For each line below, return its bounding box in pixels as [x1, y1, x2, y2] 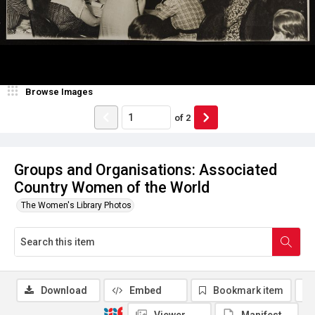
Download [41, 285, 87, 296]
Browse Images [25, 86, 93, 97]
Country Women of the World [14, 179, 210, 196]
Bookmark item [213, 285, 283, 296]
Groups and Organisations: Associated [14, 161, 277, 179]
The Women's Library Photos [21, 200, 131, 210]
